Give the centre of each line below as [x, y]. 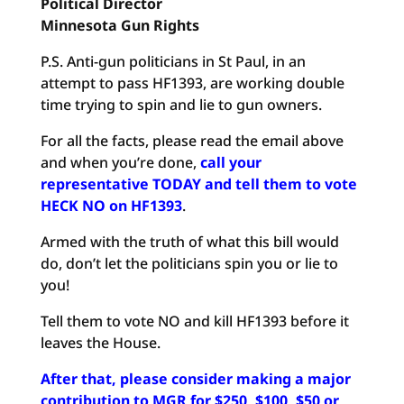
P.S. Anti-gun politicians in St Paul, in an [173, 61]
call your [230, 162]
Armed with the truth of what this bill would [189, 242]
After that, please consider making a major [195, 379]
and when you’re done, [120, 162]
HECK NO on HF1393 [111, 206]
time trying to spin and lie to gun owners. [181, 105]
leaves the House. [100, 343]
